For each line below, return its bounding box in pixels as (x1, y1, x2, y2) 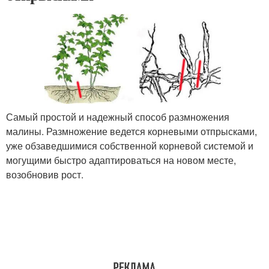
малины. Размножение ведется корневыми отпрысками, (6, 124, 257, 139)
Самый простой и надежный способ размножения (6, 110, 229, 124)
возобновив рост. (6, 168, 83, 182)
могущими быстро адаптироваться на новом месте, (6, 153, 236, 168)
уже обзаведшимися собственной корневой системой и (6, 139, 253, 153)
